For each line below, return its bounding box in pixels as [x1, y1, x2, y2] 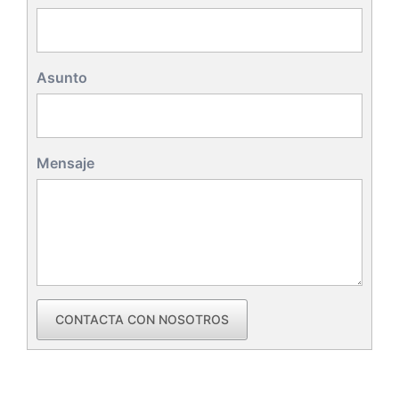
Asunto [37, 69, 87, 87]
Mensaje [37, 154, 94, 173]
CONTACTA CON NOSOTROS [55, 312, 229, 328]
